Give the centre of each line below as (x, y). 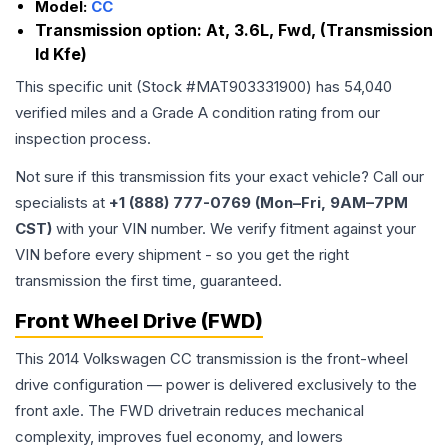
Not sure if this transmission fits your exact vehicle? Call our (219, 177)
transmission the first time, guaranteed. (148, 281)
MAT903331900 (251, 87)
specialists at (62, 203)
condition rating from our (294, 113)
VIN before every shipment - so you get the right (182, 255)
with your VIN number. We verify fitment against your (234, 229)
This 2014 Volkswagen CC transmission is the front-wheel (211, 359)
